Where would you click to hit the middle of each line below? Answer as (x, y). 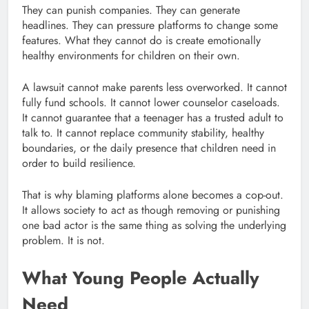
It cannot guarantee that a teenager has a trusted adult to (153, 117)
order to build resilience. (79, 163)
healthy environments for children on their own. (131, 55)
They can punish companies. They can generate (131, 10)
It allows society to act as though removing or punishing (151, 210)
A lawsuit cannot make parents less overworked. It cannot (154, 87)
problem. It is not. (63, 240)
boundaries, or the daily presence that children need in (149, 148)
